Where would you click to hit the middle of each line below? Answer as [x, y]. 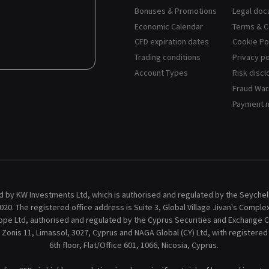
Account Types [161, 73]
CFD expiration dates [172, 42]
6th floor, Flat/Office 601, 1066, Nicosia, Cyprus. [134, 245]
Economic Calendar [169, 26]
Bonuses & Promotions [176, 11]
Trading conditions [168, 57]
